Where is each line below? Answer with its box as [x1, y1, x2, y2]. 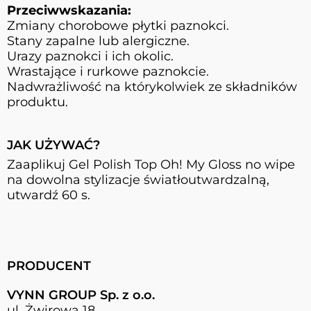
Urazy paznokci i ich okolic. [7, 48, 174, 64]
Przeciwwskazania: [7, 2, 131, 18]
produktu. [7, 94, 68, 110]
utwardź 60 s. [7, 187, 90, 203]
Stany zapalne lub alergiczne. [7, 33, 190, 49]
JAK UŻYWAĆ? [7, 137, 100, 153]
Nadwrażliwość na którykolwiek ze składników [7, 78, 297, 94]
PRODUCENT [7, 258, 91, 274]
